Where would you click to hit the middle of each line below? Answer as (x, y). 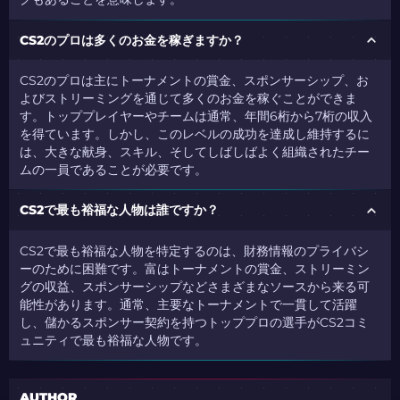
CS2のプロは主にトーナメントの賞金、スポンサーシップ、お (195, 80)
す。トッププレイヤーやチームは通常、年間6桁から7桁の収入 (196, 116)
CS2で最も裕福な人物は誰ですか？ (120, 210)
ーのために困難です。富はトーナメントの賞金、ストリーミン (195, 268)
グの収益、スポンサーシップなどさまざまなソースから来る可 (195, 286)
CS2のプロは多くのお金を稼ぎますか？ (132, 40)
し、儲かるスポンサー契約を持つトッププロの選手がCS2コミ (195, 322)
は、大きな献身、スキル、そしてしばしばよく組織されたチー (195, 151)
